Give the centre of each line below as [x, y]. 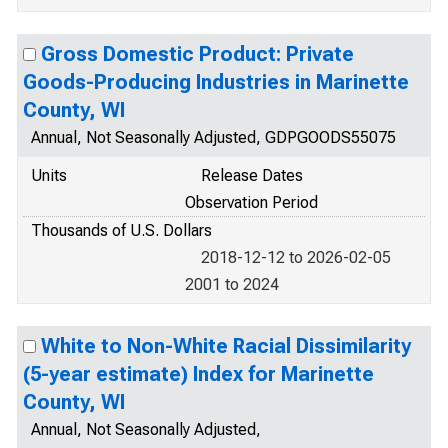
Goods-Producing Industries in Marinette [216, 82]
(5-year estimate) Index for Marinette [198, 374]
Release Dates [252, 175]
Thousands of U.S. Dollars [121, 230]
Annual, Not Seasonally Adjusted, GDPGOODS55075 [213, 137]
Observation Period [251, 202]
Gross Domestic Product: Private [197, 54]
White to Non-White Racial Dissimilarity [226, 346]
